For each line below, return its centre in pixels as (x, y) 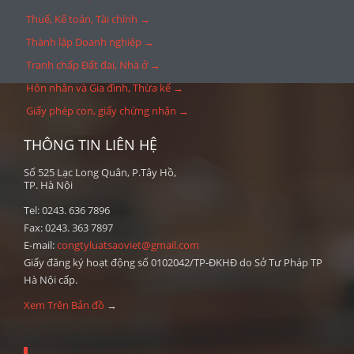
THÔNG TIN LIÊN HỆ (90, 144)
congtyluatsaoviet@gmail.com (128, 245)
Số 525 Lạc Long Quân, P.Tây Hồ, (100, 172)
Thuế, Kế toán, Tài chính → (88, 19)
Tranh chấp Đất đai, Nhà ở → (93, 64)
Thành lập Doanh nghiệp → (90, 41)
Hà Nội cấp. (51, 279)
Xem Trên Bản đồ (64, 305)
